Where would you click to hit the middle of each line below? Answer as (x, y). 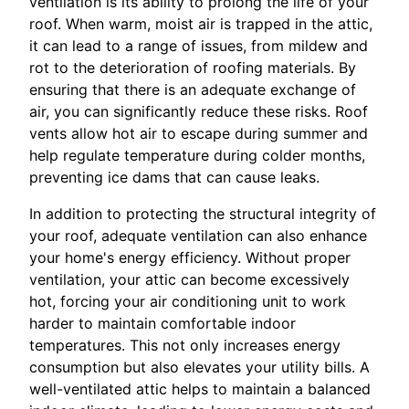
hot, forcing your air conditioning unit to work (188, 301)
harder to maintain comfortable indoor (163, 323)
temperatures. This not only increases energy (185, 345)
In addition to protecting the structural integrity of (203, 213)
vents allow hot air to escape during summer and (199, 133)
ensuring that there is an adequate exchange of (193, 89)
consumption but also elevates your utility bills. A (199, 367)
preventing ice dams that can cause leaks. (174, 177)
